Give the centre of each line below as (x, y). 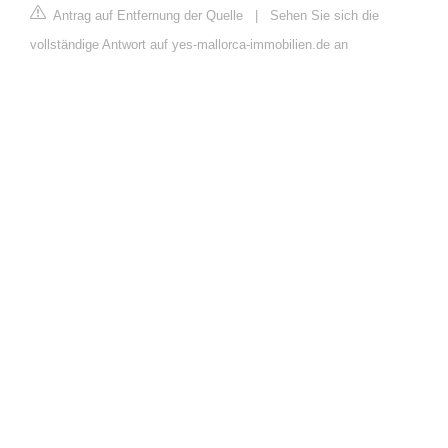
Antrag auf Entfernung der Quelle (146, 16)
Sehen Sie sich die (324, 16)
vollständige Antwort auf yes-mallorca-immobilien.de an (189, 45)
